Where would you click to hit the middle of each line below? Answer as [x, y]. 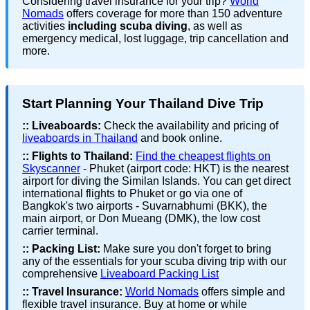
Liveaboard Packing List [159, 273]
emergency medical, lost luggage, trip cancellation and [155, 38]
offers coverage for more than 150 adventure [173, 13]
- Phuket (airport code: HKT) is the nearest [184, 168]
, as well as [215, 26]
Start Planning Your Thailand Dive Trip [143, 103]
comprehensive [61, 273]
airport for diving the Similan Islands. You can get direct [156, 181]
